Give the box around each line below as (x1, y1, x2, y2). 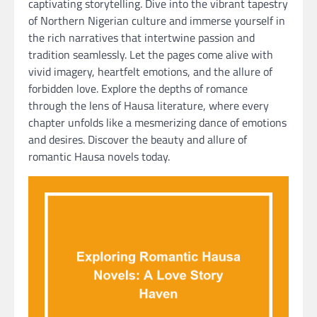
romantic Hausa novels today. (28, 148, 170, 166)
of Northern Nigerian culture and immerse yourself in (28, 12, 285, 30)
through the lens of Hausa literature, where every (28, 97, 269, 115)
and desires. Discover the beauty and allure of (28, 131, 247, 149)
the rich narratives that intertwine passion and (28, 29, 255, 47)
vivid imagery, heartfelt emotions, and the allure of (28, 63, 272, 81)
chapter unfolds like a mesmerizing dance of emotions (28, 114, 287, 132)
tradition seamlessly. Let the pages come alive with (28, 46, 273, 64)
